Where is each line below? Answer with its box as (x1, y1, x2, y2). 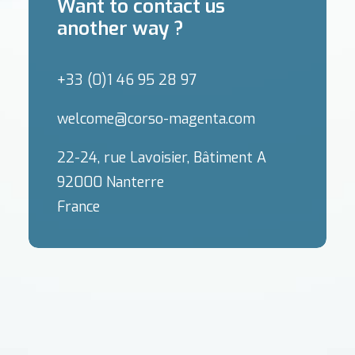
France (57, 197, 100, 216)
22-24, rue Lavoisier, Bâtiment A (57, 148, 266, 167)
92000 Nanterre (57, 173, 164, 192)
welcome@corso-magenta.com (57, 109, 255, 128)
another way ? (57, 16, 184, 41)
